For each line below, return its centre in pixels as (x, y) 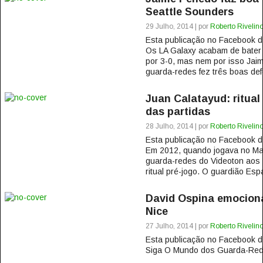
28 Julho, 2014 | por (178, 126)
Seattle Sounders (189, 12)
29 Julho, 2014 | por (178, 26)
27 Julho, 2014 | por (178, 226)
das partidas (178, 112)
